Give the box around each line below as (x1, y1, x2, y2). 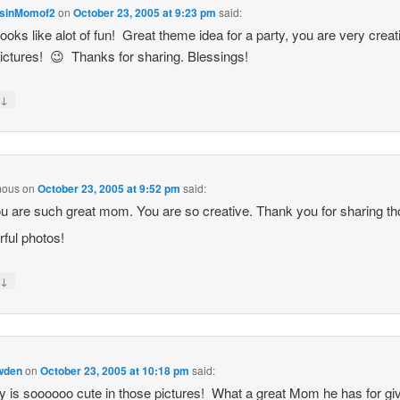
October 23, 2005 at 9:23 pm (73, 4, 217, 21)
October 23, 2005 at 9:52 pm (37, 180, 181, 197)
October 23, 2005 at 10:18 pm (40, 362, 190, 379)
